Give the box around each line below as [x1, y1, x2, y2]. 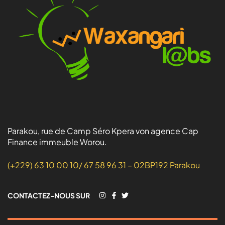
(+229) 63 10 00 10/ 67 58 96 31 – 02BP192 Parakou [8, 159, 200, 170]
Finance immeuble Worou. [8, 136, 107, 147]
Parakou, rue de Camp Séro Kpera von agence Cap [8, 125, 198, 136]
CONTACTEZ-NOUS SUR [8, 190, 90, 200]
